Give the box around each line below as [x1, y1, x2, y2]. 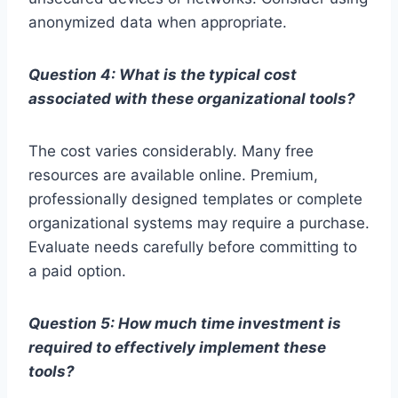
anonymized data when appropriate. [28, 13, 287, 32]
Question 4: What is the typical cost [28, 66, 297, 84]
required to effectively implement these [28, 338, 326, 357]
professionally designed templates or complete [28, 190, 362, 209]
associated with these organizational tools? [28, 90, 355, 108]
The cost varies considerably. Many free [28, 142, 314, 161]
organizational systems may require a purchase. [28, 214, 370, 233]
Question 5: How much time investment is [28, 314, 341, 333]
